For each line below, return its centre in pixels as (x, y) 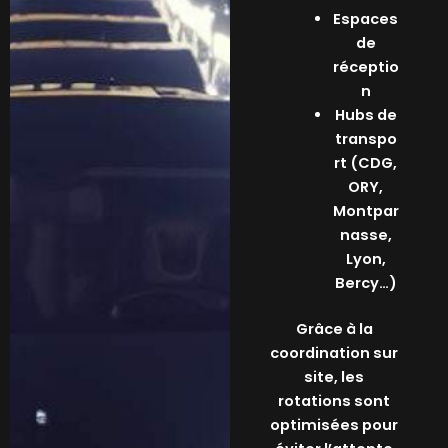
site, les (334, 377)
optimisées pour (334, 425)
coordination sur (334, 353)
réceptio (365, 67)
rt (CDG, (366, 163)
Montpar (365, 211)
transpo (365, 139)
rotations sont (334, 401)
